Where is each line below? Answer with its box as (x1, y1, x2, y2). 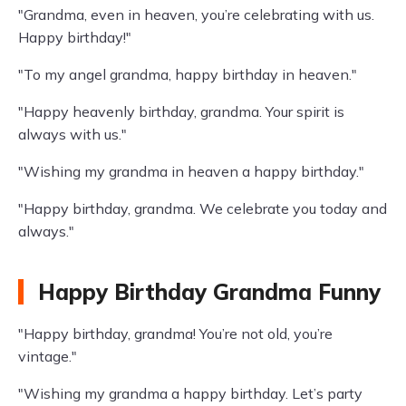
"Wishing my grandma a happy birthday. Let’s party (18, 384, 362, 402)
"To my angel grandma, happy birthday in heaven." (18, 65, 357, 83)
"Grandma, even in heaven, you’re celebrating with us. (18, 5, 374, 24)
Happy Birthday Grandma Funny (38, 278, 381, 305)
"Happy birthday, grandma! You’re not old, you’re (18, 324, 333, 343)
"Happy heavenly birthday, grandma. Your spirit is (18, 102, 344, 121)
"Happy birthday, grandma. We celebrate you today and (18, 199, 387, 217)
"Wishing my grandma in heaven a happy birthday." (18, 162, 364, 180)
